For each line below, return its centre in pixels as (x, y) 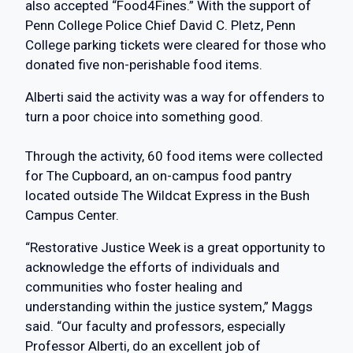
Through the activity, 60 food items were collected (174, 156)
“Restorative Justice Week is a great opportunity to (175, 248)
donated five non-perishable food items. (144, 65)
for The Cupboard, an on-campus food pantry (158, 176)
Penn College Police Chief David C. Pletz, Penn (160, 26)
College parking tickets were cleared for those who (176, 45)
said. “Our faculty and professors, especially (155, 327)
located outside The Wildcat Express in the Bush (167, 196)
